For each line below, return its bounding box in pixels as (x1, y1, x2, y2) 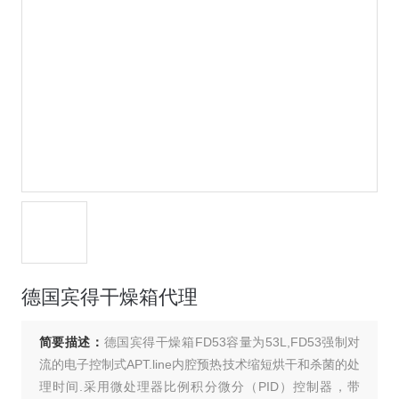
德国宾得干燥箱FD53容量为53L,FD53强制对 (103, 335, 361, 350)
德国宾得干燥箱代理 (20, 286, 198, 309)
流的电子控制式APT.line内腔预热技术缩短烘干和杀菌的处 (38, 357, 361, 372)
